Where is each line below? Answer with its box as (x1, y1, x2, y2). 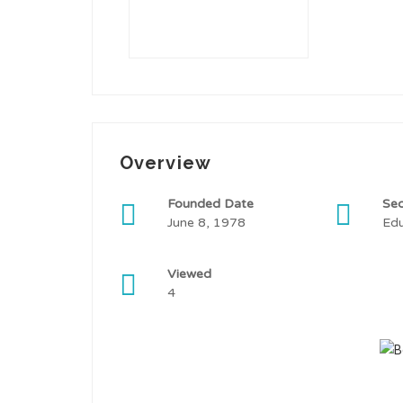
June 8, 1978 (167, 215, 246, 230)
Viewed (167, 266, 211, 282)
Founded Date (167, 196, 254, 211)
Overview (120, 152, 211, 174)
